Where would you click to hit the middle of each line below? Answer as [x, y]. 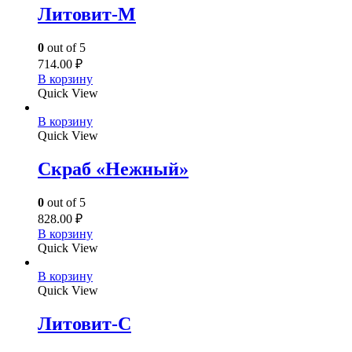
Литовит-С [84, 323]
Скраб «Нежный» [113, 169]
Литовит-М [87, 14]
